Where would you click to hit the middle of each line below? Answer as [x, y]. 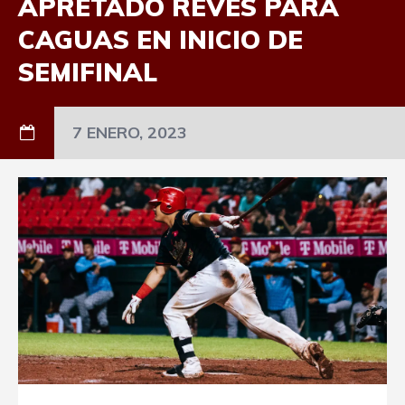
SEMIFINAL [88, 72]
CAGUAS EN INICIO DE [160, 39]
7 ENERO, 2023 [130, 132]
